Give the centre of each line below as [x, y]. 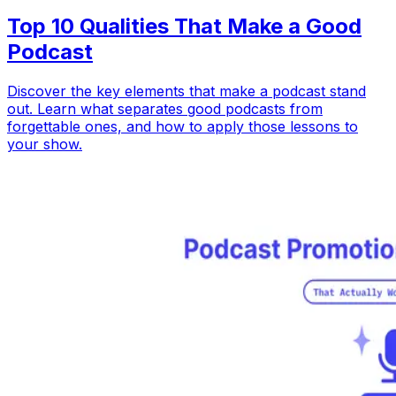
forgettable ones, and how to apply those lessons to [183, 126]
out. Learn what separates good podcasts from [165, 108]
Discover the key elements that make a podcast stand [187, 91]
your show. [45, 144]
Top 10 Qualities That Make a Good [184, 27]
